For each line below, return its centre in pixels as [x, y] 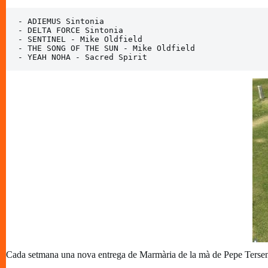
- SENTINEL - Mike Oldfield [80, 39]
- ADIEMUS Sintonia [63, 21]
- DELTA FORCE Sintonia [73, 30]
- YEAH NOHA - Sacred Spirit [83, 57]
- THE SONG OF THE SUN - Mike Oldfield [106, 48]
